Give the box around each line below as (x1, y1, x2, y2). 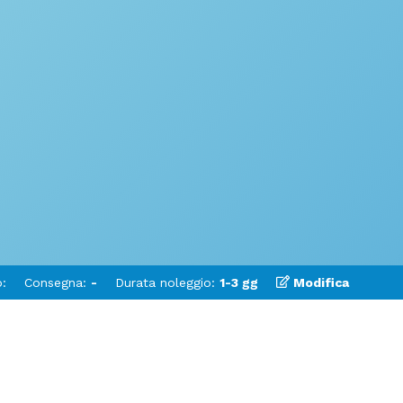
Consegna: (23, 274, 91, 290)
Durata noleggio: (114, 274, 219, 290)
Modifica (290, 274, 350, 290)
